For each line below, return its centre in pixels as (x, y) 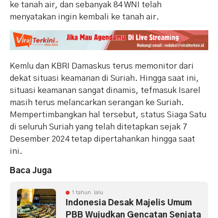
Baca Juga (31, 170)
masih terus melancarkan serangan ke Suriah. (97, 102)
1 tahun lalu (87, 192)
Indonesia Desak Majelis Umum (129, 202)
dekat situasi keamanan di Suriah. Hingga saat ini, (104, 78)
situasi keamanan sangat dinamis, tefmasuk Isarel (105, 90)
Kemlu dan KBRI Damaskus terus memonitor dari (102, 66)
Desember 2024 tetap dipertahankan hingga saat (102, 139)
